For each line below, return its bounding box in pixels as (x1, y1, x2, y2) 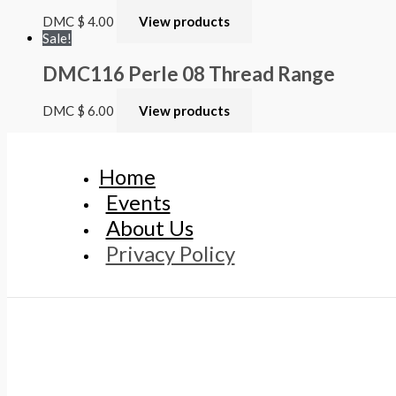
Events (105, 188, 171, 215)
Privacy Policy (105, 240, 235, 266)
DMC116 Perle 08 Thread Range (42, 62, 335, 87)
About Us (105, 214, 194, 240)
